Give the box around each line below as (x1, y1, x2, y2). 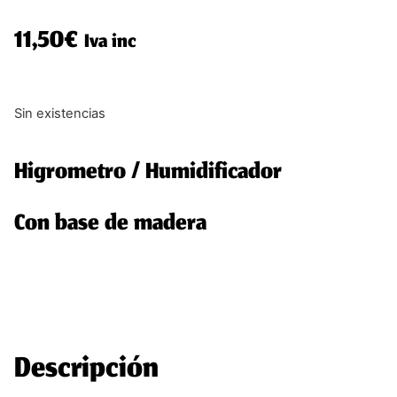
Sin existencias (14, 105, 105, 122)
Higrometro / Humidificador (14, 153, 282, 193)
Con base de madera (14, 206, 206, 245)
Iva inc (84, 26, 136, 59)
